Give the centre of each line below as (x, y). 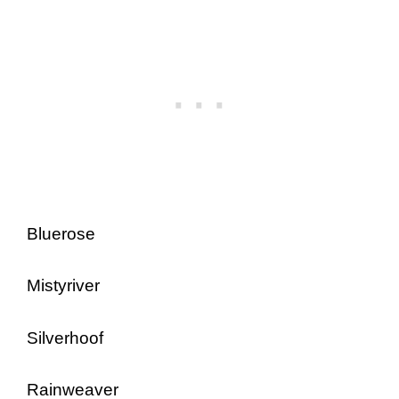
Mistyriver (63, 285)
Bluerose (61, 233)
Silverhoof (65, 338)
